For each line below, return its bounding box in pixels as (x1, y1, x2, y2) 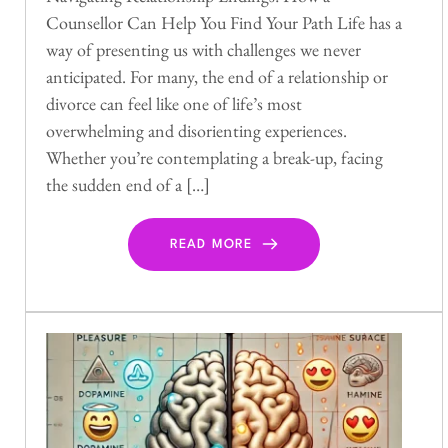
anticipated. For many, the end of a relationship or (46, 64, 388, 88)
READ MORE (169, 237, 253, 251)
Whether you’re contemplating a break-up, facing (46, 145, 383, 169)
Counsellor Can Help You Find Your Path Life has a (46, 10, 402, 34)
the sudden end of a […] (46, 172, 210, 196)
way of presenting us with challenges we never (46, 37, 361, 61)
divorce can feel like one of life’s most (46, 91, 302, 115)
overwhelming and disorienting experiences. (46, 118, 347, 142)
